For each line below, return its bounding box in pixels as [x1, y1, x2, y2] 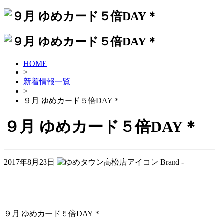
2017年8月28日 [4, 157, 55, 166]
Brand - [160, 157, 184, 166]
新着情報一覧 [23, 77, 70, 86]
